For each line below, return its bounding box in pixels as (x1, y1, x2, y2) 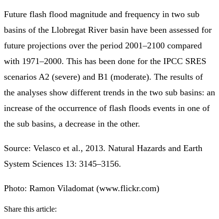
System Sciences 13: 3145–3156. (4, 158, 121, 169)
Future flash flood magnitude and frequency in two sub (4, 9, 199, 19)
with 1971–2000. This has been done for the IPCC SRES (4, 56, 206, 66)
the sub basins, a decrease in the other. (4, 118, 140, 129)
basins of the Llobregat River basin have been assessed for (4, 24, 212, 35)
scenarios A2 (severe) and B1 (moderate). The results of (4, 71, 203, 82)
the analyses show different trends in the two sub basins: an (4, 87, 215, 97)
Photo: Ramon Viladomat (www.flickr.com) (4, 183, 159, 193)
